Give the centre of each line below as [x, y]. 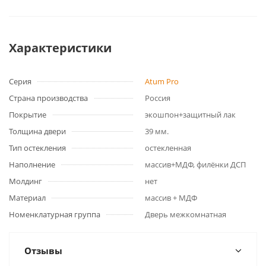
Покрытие [28, 115]
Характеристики [60, 48]
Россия [158, 98]
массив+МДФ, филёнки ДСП [195, 164]
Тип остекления [37, 148]
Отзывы [43, 251]
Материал [27, 198]
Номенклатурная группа [55, 214]
